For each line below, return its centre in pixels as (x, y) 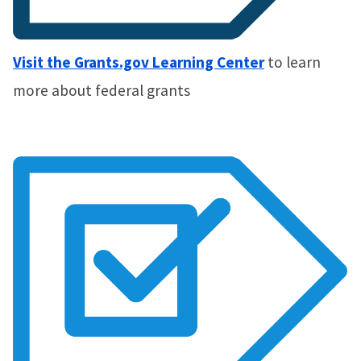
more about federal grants (102, 91)
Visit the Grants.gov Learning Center (139, 62)
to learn (294, 62)
